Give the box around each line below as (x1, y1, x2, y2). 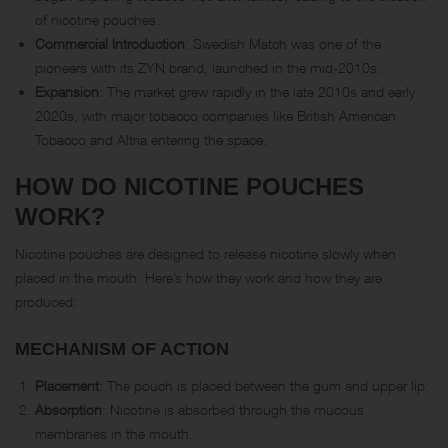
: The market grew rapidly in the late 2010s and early (99, 82, 415, 100)
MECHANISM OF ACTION (15, 338, 229, 359)
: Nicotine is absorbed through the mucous (102, 400, 364, 418)
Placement (35, 376, 99, 394)
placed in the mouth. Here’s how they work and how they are (15, 268, 382, 286)
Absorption (35, 400, 102, 418)
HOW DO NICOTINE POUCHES (15, 172, 364, 200)
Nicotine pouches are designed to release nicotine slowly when (15, 244, 396, 262)
